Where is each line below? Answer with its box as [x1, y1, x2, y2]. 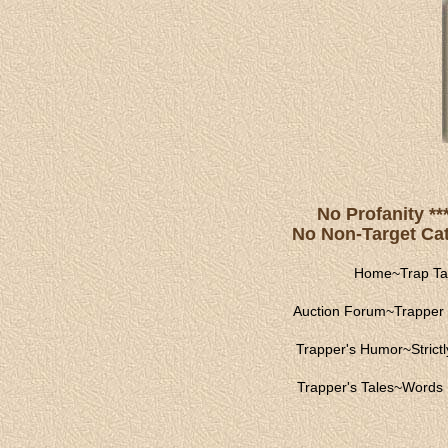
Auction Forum [293, 303, 386, 319]
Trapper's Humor [295, 341, 403, 357]
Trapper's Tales [297, 379, 394, 395]
